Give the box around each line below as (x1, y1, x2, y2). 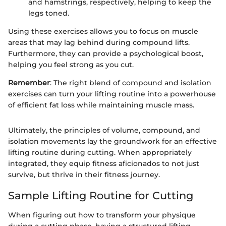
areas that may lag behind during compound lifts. (8, 38, 190, 47)
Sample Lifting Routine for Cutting (8, 189, 193, 202)
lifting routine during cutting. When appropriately (8, 148, 192, 157)
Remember (8, 78, 50, 88)
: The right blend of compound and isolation (50, 78, 211, 88)
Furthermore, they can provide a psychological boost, (8, 49, 203, 59)
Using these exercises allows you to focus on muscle (8, 27, 198, 36)
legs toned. (28, 9, 69, 18)
